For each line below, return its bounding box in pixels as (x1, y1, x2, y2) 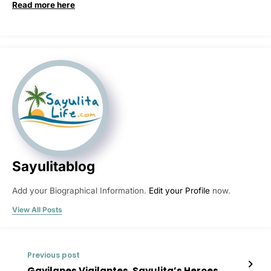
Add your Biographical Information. (12, 186, 149, 196)
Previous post (27, 250, 80, 261)
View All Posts (12, 205, 62, 215)
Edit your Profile (149, 186, 210, 196)
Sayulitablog (12, 158, 95, 175)
